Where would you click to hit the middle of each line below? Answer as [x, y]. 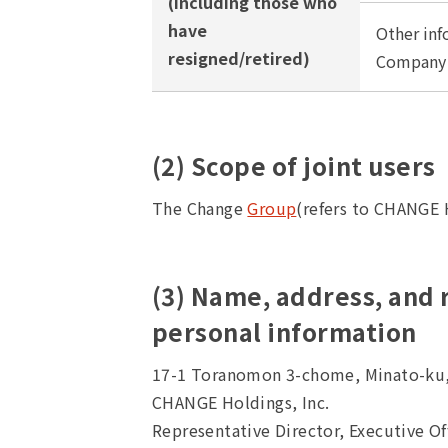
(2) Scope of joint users [294, 165]
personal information [284, 331]
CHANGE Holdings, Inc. [241, 402]
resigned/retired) [239, 58]
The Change [200, 208]
